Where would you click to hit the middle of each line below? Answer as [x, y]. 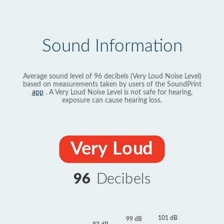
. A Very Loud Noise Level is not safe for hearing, [118, 92]
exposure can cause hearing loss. [112, 100]
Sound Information [112, 46]
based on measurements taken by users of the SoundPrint [112, 84]
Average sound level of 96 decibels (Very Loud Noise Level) [112, 76]
